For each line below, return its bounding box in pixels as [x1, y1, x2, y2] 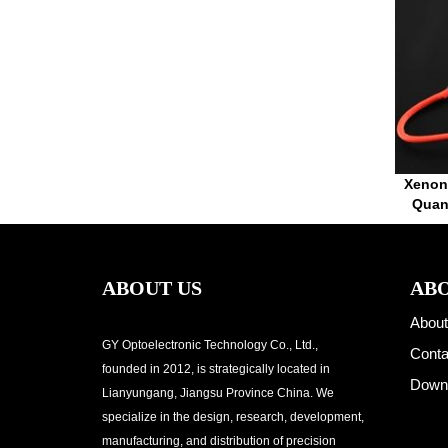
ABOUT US [102, 277, 202, 300]
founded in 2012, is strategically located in [102, 362, 330, 377]
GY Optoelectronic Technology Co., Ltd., [102, 338, 318, 353]
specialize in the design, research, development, [102, 410, 364, 425]
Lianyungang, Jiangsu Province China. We [102, 386, 334, 401]
